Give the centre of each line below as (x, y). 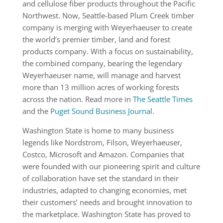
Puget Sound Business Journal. (103, 111)
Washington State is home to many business (98, 130)
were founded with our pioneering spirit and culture (111, 166)
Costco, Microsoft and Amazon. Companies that (103, 154)
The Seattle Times (163, 99)
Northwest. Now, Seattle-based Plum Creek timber (108, 15)
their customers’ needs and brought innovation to (107, 202)
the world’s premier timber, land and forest (96, 39)
